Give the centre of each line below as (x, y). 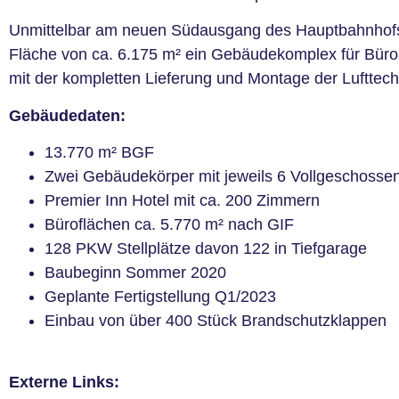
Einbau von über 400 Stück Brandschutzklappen (216, 321)
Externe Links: (64, 382)
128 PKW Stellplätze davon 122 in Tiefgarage (206, 249)
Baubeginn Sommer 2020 (135, 273)
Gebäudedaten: (67, 115)
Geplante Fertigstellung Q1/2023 (160, 297)
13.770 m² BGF (99, 153)
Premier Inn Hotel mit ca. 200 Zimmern (182, 201)
